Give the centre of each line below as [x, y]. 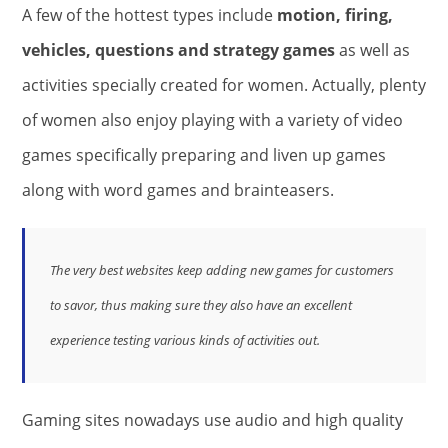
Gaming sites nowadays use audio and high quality [212, 419]
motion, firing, [335, 14]
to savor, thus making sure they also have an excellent [201, 304]
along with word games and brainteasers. [178, 189]
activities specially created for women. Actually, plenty [224, 84]
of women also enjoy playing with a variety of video [212, 119]
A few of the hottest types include [149, 14]
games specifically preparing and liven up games [204, 154]
